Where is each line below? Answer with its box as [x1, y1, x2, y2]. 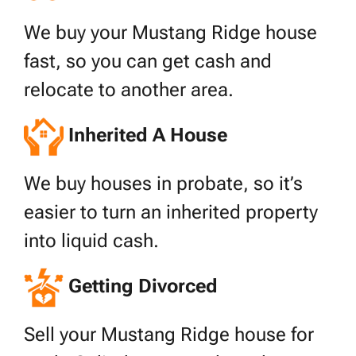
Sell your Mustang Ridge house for [24, 323, 314, 346]
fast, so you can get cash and [24, 50, 272, 73]
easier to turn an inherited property [24, 201, 318, 224]
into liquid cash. [24, 230, 159, 253]
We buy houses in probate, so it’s [24, 172, 303, 195]
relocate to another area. [24, 79, 234, 102]
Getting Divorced [68, 275, 218, 298]
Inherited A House [68, 124, 227, 147]
